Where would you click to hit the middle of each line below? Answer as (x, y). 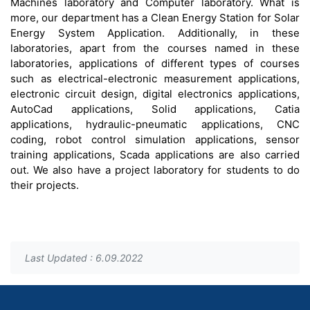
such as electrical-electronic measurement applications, (155, 79)
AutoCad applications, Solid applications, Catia (155, 109)
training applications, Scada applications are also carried (155, 155)
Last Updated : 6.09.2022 (84, 258)
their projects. (45, 185)
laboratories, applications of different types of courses (155, 63)
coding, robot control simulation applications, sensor (155, 139)
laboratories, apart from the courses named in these (155, 48)
